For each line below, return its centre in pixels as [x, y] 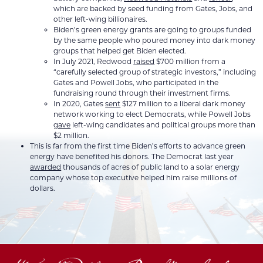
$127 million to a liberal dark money [183, 104]
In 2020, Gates [80, 104]
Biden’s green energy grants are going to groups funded [153, 30]
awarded [46, 167]
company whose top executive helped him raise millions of [134, 178]
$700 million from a [190, 61]
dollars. [43, 188]
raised [144, 61]
